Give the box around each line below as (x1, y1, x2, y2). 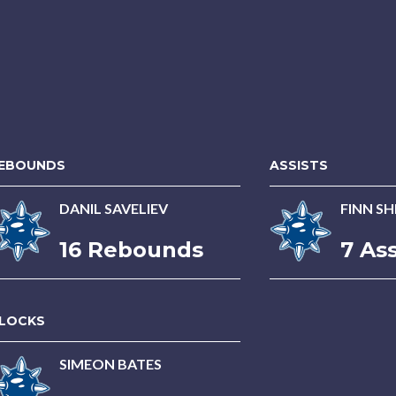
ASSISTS (270, 157, 328, 173)
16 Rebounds (59, 237, 203, 263)
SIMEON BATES (59, 355, 162, 372)
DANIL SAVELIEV (59, 200, 168, 217)
